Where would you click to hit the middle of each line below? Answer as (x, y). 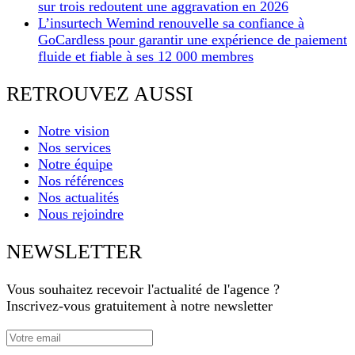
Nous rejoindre (81, 214)
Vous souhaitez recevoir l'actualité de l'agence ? (143, 289)
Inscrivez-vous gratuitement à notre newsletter (139, 305)
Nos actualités (78, 198)
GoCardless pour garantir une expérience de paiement (193, 40)
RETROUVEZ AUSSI (100, 94)
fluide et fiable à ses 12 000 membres (146, 57)
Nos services (74, 148)
